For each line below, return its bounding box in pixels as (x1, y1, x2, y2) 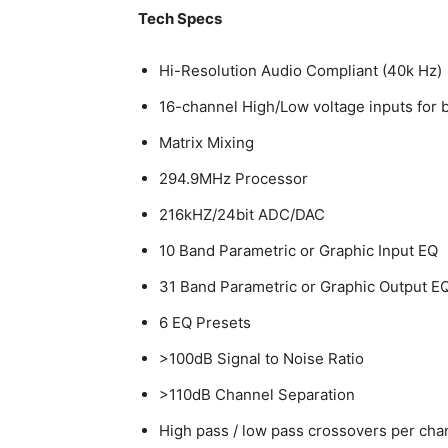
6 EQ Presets (159, 313, 251, 333)
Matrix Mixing (159, 133, 254, 153)
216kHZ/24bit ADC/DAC (159, 205, 325, 225)
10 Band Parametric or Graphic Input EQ (159, 241, 438, 261)
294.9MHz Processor (159, 169, 308, 189)
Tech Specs (138, 9, 222, 29)
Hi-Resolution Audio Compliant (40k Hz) (159, 61, 442, 81)
